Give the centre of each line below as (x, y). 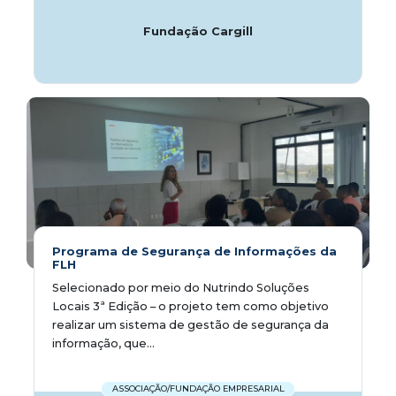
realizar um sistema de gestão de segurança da (190, 324)
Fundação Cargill (198, 31)
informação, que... (103, 343)
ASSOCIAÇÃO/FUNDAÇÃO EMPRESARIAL (198, 389)
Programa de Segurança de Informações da (194, 251)
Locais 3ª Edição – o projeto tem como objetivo (190, 306)
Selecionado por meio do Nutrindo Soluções (181, 287)
